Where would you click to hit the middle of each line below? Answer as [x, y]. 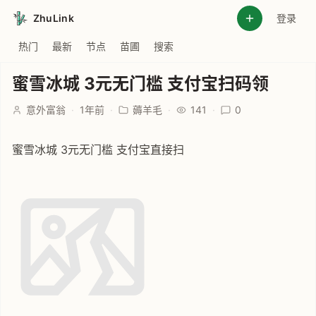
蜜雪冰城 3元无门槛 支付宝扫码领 [140, 84]
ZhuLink [54, 18]
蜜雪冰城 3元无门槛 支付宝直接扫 [98, 150]
